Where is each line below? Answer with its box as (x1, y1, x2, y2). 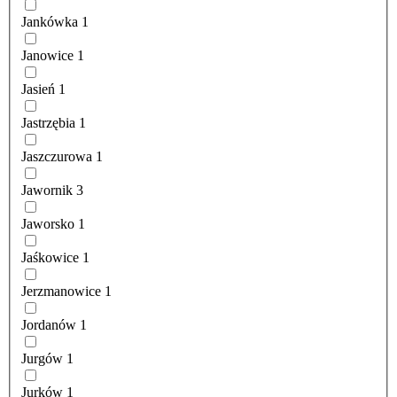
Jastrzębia (21, 115, 75, 131)
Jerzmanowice (21, 284, 101, 300)
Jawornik (21, 183, 73, 198)
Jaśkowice (21, 250, 79, 266)
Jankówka (21, 14, 78, 30)
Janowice (21, 48, 74, 64)
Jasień (21, 82, 55, 97)
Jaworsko (21, 216, 74, 232)
